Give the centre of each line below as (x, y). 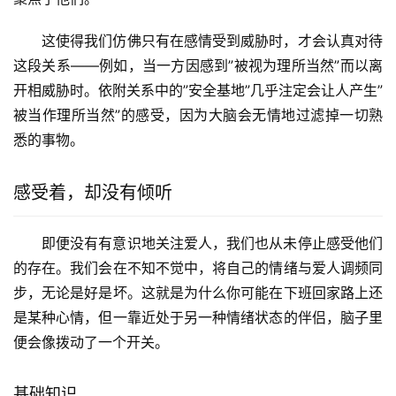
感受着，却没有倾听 (93, 193)
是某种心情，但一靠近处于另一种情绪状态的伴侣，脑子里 (198, 317)
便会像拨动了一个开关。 (91, 342)
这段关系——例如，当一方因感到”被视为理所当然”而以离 (198, 65)
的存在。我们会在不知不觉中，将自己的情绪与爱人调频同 (198, 268)
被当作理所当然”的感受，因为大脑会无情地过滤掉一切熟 (198, 115)
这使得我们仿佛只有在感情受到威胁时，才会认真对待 (212, 41)
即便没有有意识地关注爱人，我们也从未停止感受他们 (212, 243)
